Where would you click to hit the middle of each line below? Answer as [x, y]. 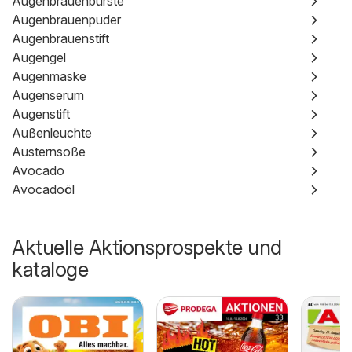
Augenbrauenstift [60, 38]
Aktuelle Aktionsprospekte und [147, 247]
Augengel [39, 57]
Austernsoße [49, 152]
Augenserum [48, 95]
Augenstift [41, 114]
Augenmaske [49, 76]
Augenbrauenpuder [66, 20]
